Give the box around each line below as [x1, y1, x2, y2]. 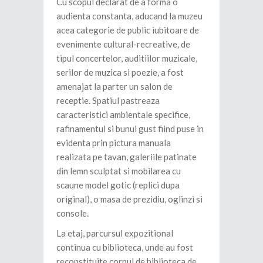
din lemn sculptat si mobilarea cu [56, 166, 181, 177]
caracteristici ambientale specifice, [56, 109, 190, 120]
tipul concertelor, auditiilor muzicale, [56, 53, 197, 64]
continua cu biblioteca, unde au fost [56, 242, 193, 253]
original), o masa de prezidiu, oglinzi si [56, 194, 203, 205]
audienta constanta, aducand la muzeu [56, 11, 203, 22]
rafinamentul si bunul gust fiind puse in [56, 123, 204, 134]
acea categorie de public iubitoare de [56, 25, 199, 36]
